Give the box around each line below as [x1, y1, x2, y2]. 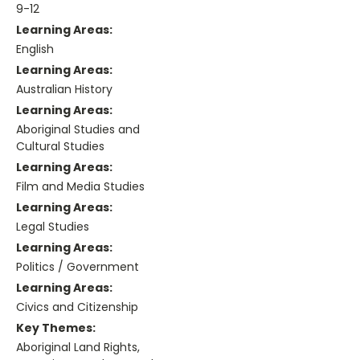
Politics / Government [16, 259, 139, 275]
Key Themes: [16, 319, 96, 336]
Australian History [16, 81, 112, 98]
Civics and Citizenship [16, 298, 138, 315]
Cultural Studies [16, 138, 104, 155]
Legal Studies [16, 219, 89, 235]
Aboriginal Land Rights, [16, 338, 140, 355]
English [16, 41, 54, 58]
